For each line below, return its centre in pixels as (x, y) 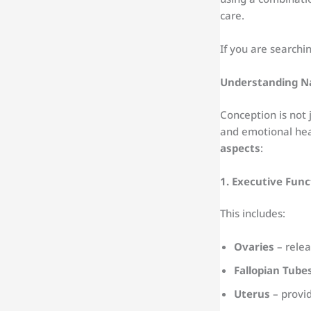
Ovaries (254, 247)
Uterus (252, 294)
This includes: (253, 213)
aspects (240, 148)
